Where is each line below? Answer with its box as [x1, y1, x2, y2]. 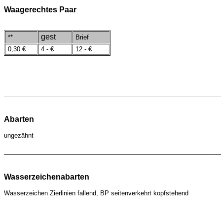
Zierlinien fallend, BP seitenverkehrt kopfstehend [50, 189, 188, 197]
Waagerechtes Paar [4, 5, 76, 14]
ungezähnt [4, 132, 34, 139]
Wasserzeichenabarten [4, 173, 89, 181]
